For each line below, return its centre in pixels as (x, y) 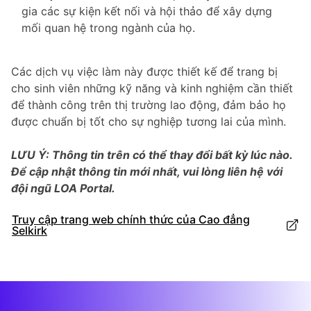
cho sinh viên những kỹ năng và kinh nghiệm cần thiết (152, 88)
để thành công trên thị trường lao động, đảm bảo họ (149, 104)
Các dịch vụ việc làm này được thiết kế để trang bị (144, 71)
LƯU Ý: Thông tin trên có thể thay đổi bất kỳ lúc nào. (152, 154)
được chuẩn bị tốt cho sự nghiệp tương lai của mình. (149, 121)
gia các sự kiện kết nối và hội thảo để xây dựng (147, 11)
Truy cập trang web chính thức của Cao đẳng (131, 219)
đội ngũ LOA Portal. (63, 188)
